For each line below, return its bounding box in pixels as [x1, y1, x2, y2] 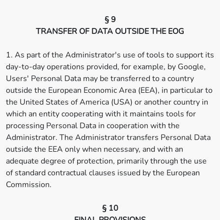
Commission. [6, 179, 52, 190]
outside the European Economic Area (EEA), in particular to [6, 85, 213, 96]
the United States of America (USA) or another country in [6, 97, 208, 108]
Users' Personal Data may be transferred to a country [6, 73, 194, 84]
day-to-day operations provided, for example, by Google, [6, 61, 206, 72]
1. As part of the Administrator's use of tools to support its [6, 50, 214, 60]
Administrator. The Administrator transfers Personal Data [6, 132, 211, 143]
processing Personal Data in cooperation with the [6, 120, 180, 131]
